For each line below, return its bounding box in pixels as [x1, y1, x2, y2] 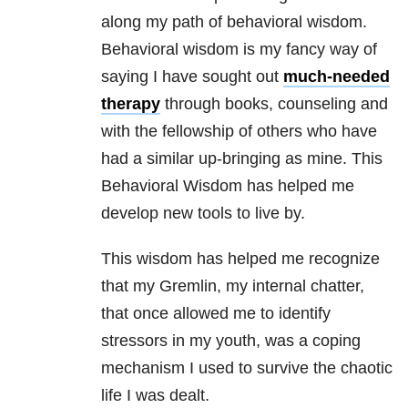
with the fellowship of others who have [101, 122, 377, 141]
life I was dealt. [101, 386, 209, 405]
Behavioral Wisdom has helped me [101, 177, 354, 196]
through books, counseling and [160, 95, 388, 114]
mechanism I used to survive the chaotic [101, 359, 393, 378]
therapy [101, 95, 160, 114]
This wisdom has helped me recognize [101, 250, 380, 269]
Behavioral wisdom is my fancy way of [101, 40, 377, 59]
